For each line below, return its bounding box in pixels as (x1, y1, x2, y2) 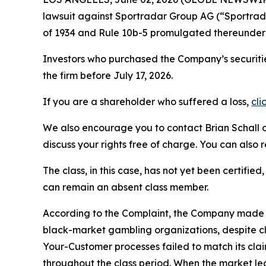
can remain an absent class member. (43, 180, 208, 193)
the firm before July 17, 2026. (43, 69, 173, 81)
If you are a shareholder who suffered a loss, (43, 95, 251, 107)
